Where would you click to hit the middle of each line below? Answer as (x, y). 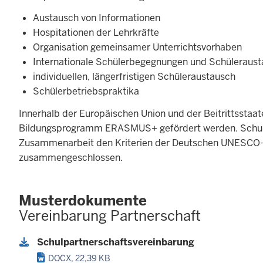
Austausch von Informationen (97, 18)
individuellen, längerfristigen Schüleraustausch (134, 77)
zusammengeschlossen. (71, 157)
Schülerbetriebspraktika (86, 92)
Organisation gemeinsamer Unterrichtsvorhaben (137, 48)
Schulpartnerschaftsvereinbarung (116, 242)
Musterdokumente (83, 200)
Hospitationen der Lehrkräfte (96, 33)
